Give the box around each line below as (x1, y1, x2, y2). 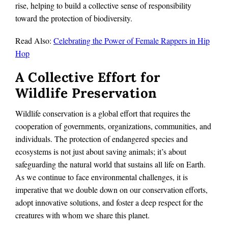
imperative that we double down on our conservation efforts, (15, 184, 208, 195)
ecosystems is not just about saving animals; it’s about (15, 146, 186, 157)
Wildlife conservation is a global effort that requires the (15, 107, 190, 119)
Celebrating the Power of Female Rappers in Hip (53, 35, 210, 46)
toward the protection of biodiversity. (15, 12, 132, 23)
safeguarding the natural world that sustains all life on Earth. (15, 158, 206, 169)
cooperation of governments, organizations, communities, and (15, 120, 211, 131)
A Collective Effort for (15, 69, 160, 86)
